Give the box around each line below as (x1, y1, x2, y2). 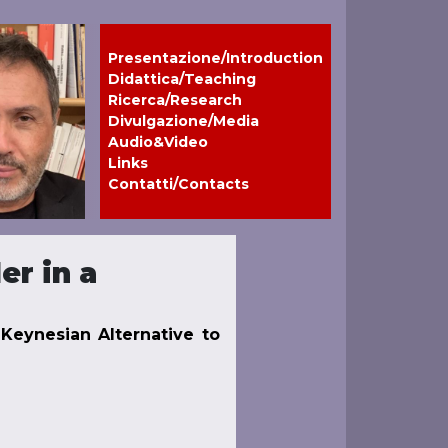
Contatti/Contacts (108, 175, 249, 193)
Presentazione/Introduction (108, 49, 323, 67)
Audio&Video (108, 133, 208, 151)
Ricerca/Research (108, 91, 242, 109)
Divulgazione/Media (108, 112, 259, 130)
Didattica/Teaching (108, 70, 256, 88)
